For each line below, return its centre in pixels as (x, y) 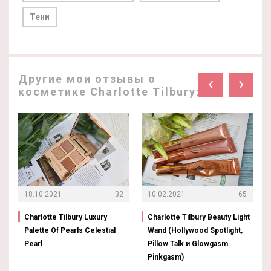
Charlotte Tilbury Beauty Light (199, 217)
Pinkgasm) (166, 257)
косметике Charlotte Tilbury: (109, 92)
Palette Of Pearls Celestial (70, 230)
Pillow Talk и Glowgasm (188, 244)
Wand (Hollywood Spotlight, (195, 230)
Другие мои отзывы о (87, 79)
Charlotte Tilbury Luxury (66, 217)
